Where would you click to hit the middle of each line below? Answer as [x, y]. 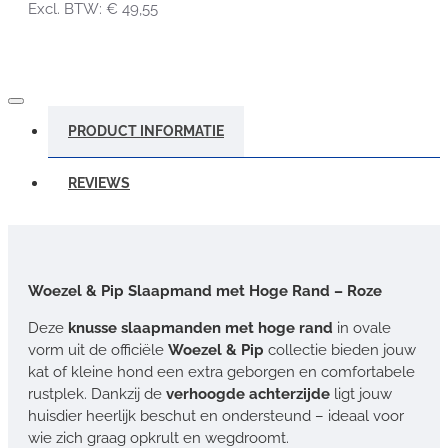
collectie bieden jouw [340, 349]
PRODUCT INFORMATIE [146, 130]
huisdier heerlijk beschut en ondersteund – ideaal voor [216, 415]
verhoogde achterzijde [248, 393]
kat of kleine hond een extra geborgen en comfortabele [221, 371]
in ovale [364, 327]
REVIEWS [99, 182]
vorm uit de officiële [98, 349]
